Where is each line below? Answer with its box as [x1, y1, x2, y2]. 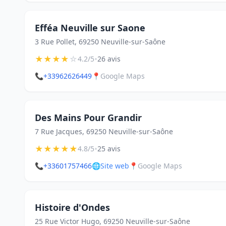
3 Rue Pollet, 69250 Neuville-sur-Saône [35, 37, 165, 46]
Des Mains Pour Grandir [35, 111, 142, 124]
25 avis [97, 144, 121, 153]
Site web [100, 161, 129, 171]
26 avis [97, 54, 121, 64]
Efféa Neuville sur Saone [35, 22, 145, 34]
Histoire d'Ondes [35, 201, 110, 213]
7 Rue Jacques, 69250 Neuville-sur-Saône [35, 127, 173, 136]
